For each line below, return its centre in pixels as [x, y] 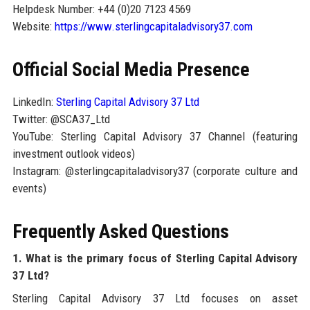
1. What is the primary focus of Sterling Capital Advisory [155, 258]
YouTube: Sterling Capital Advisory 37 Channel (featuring [155, 136]
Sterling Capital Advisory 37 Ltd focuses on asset [155, 298]
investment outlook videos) [73, 153]
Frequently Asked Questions [120, 231]
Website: [33, 26]
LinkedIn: [34, 101]
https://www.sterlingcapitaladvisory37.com [153, 26]
